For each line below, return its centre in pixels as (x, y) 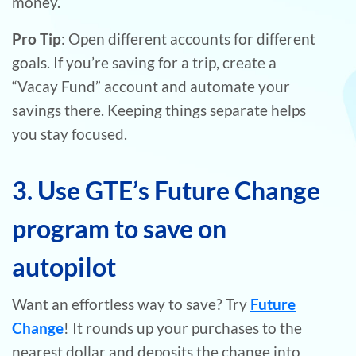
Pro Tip (37, 39)
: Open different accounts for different (188, 39)
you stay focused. (70, 134)
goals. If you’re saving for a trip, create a (144, 63)
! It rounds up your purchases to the (183, 328)
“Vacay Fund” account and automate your (151, 87)
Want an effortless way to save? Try (131, 304)
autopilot (64, 267)
